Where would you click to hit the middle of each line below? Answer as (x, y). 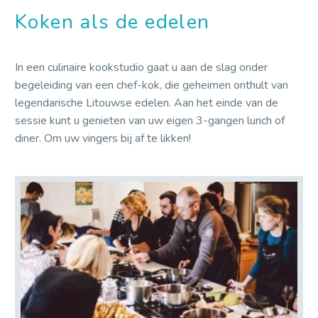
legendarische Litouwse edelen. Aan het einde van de (147, 103)
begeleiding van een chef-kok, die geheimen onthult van (152, 86)
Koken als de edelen (113, 22)
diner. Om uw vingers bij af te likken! (103, 139)
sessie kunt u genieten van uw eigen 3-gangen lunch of (150, 121)
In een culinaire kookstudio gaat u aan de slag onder (141, 68)
